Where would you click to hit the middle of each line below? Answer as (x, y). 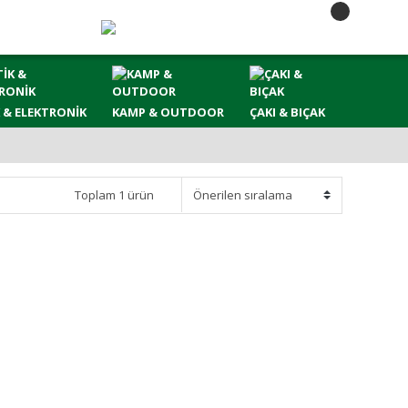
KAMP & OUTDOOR (168, 112)
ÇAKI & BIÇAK (287, 112)
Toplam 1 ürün (114, 195)
